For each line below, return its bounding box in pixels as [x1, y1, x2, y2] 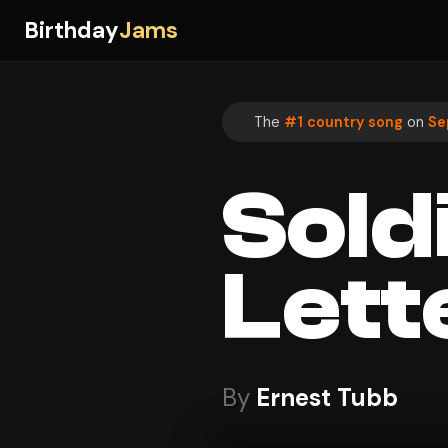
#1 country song [284, 112, 403, 131]
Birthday [24, 16, 119, 45]
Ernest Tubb [256, 382, 398, 414]
